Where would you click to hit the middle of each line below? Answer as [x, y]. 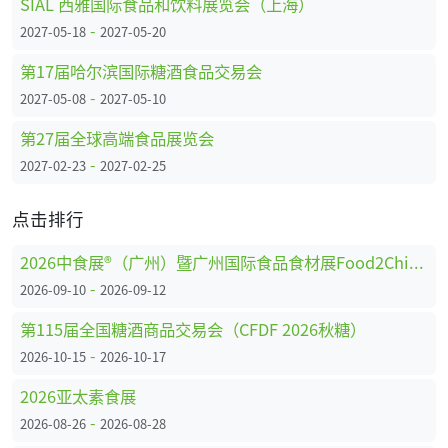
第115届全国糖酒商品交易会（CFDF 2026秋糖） [193, 329]
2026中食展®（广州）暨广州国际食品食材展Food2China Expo [416, 262]
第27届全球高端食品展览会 [117, 138]
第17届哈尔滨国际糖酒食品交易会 [141, 71]
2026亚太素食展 [78, 396]
